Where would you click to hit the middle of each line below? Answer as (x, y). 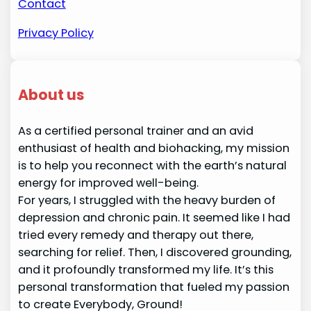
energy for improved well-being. (108, 183)
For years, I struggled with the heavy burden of (146, 200)
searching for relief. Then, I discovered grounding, (154, 252)
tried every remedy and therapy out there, (135, 235)
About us (51, 94)
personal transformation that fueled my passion (153, 287)
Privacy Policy (56, 33)
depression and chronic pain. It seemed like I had (154, 217)
